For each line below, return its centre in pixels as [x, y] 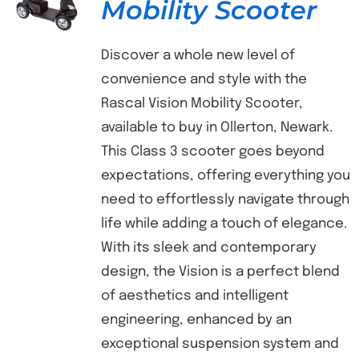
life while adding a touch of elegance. [224, 224]
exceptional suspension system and [220, 344]
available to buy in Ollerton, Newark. [216, 128]
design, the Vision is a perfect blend [220, 272]
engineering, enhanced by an [196, 320]
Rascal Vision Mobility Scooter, [202, 104]
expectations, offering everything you [225, 176]
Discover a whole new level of [198, 56]
